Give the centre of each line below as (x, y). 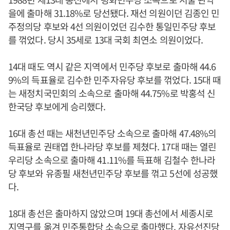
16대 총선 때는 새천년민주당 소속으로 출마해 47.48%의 (112, 133)
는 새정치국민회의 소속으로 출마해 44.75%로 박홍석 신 (112, 93)
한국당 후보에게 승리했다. (57, 107)
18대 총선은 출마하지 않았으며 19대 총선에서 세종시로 (111, 213)
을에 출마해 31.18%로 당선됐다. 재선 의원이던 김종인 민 (114, 13)
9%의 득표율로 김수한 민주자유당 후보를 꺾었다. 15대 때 (115, 80)
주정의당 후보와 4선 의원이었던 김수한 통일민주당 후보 (112, 26)
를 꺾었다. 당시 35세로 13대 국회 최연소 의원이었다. (106, 40)
